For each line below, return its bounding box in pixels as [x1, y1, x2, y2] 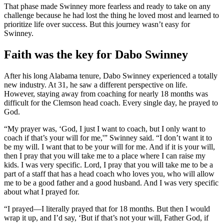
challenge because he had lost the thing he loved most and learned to [4, 10, 219, 19]
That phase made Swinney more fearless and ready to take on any [4, 1, 210, 10]
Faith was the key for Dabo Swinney [4, 47, 188, 61]
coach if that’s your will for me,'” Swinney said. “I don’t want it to [4, 133, 212, 142]
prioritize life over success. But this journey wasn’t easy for [4, 19, 190, 28]
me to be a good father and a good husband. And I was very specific [4, 178, 218, 187]
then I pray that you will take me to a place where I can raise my [4, 151, 205, 160]
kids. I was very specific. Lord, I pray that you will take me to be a [4, 160, 213, 169]
